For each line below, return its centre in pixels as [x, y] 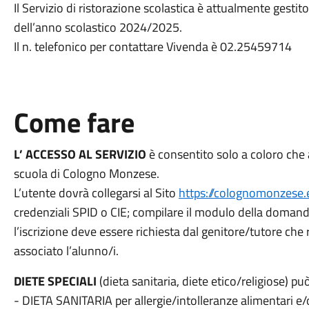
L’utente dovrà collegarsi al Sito [96, 193]
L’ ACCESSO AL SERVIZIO [80, 154]
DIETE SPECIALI [56, 281]
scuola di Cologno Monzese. [86, 173]
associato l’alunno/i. [66, 251]
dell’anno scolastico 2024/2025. [98, 27]
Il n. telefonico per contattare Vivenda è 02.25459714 [152, 47]
